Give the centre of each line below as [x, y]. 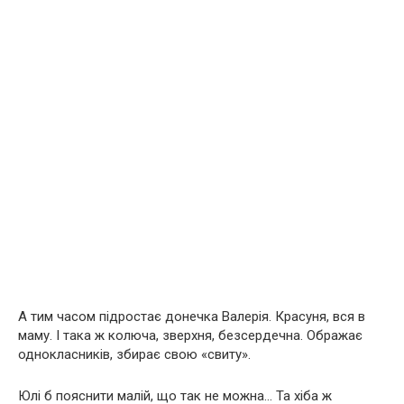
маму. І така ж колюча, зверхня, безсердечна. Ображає [190, 336]
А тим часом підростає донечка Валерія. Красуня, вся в [192, 317]
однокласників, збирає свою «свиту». [134, 355]
